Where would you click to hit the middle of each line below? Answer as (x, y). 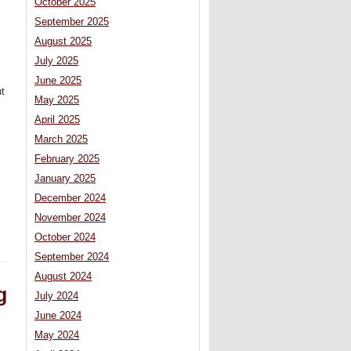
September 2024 (72, 257)
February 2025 (67, 159)
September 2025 (72, 22)
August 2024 (63, 277)
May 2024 (57, 336)
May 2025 (57, 101)
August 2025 (63, 42)
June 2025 (58, 81)
